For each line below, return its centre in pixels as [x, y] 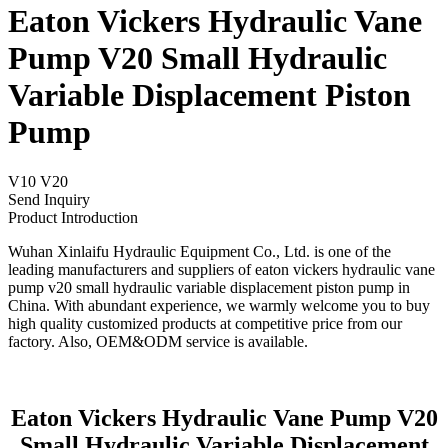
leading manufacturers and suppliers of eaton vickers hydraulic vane [221, 269]
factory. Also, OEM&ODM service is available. [158, 341]
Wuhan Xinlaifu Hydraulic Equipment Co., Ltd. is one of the [199, 251]
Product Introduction [73, 217]
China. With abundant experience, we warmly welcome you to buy [219, 305]
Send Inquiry [49, 199]
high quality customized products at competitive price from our [205, 323]
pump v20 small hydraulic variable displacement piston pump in [209, 287]
